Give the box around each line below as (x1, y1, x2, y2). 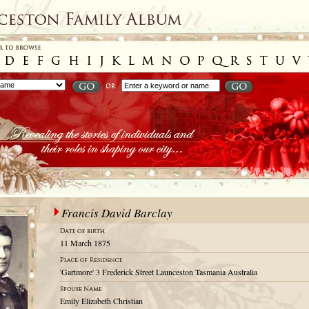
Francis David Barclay (61, 205, 172, 221)
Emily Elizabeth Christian (60, 295, 143, 306)
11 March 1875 (60, 237, 110, 248)
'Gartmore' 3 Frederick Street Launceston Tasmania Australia (60, 266, 257, 277)
